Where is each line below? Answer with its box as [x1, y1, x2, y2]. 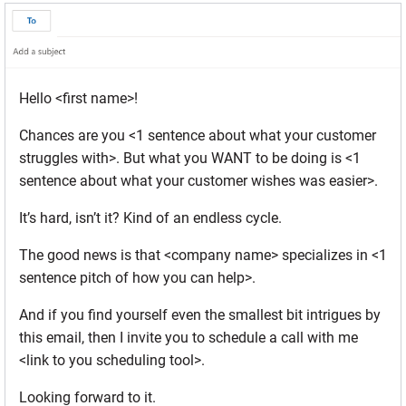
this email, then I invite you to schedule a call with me [19, 328, 358, 346]
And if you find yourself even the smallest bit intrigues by [19, 305, 381, 324]
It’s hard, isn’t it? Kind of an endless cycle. [19, 208, 282, 227]
